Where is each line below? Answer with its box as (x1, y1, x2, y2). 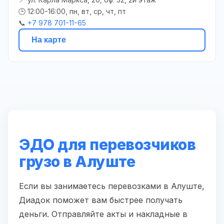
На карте (31, 35, 66, 44)
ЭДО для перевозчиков (19, 135, 195, 153)
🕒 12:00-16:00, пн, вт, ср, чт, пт (18, 6, 126, 15)
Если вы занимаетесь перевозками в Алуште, (19, 180, 204, 191)
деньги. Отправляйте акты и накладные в (19, 208, 187, 219)
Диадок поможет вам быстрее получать (19, 194, 182, 205)
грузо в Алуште (19, 152, 135, 170)
